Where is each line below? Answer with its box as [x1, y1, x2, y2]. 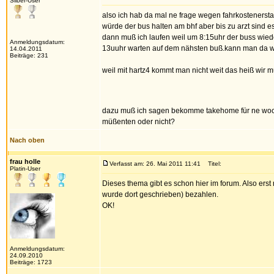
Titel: [202, 160, 221, 167]
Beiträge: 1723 [10, 259, 52, 265]
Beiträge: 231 [10, 52, 48, 59]
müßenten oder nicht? [102, 117, 175, 126]
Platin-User [10, 165, 40, 172]
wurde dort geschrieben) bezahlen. [102, 190, 218, 199]
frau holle [10, 158, 40, 165]
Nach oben [10, 136, 45, 144]
